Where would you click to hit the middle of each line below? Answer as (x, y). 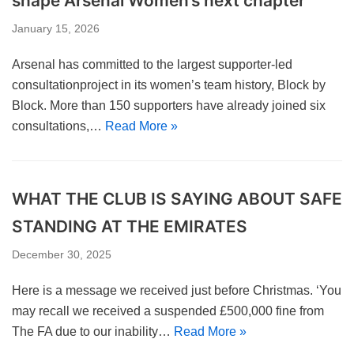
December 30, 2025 (62, 255)
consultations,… (58, 126)
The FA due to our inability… (93, 331)
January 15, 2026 (56, 29)
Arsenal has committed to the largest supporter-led (152, 64)
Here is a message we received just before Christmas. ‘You (177, 290)
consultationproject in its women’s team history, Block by (169, 85)
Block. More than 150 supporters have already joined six (169, 105)
